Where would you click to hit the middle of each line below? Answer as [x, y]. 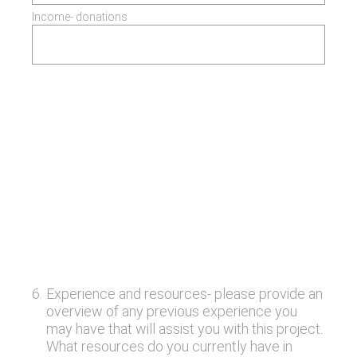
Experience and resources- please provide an [184, 294]
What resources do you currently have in [169, 346]
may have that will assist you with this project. [184, 329]
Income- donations [80, 17]
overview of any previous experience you [171, 311]
